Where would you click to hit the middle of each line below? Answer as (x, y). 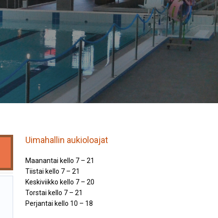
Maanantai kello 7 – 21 (60, 161)
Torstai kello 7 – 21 (54, 193)
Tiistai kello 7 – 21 (52, 171)
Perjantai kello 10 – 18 (59, 203)
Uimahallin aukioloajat (66, 140)
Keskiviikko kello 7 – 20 (60, 182)
